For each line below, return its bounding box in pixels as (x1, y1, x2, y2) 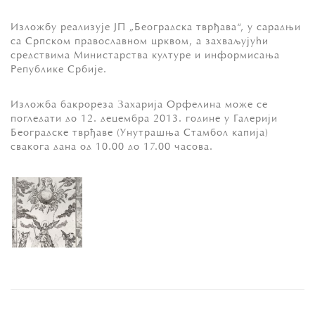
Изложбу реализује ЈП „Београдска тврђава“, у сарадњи (11, 22, 301, 33)
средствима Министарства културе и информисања (11, 50, 280, 61)
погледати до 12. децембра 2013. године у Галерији (11, 113, 278, 124)
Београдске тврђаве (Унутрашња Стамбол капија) (11, 127, 269, 139)
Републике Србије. (11, 64, 107, 75)
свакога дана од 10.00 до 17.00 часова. (11, 141, 213, 153)
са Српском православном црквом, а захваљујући (11, 36, 269, 47)
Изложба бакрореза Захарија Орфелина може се (11, 99, 268, 110)
